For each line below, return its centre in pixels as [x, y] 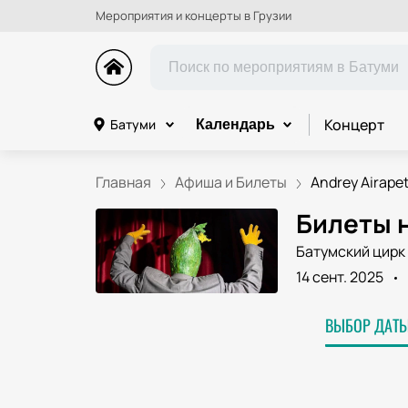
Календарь [235, 124]
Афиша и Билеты [230, 182]
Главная [123, 182]
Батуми [133, 124]
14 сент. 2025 [339, 276]
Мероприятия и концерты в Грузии [193, 15]
